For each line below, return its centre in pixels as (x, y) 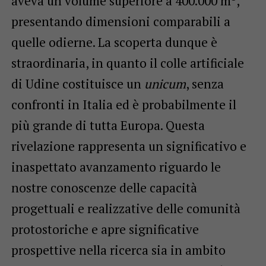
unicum (165, 84)
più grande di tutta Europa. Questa (108, 126)
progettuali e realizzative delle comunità (126, 209)
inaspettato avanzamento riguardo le (116, 167)
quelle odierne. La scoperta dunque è (114, 42)
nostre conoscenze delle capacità (104, 188)
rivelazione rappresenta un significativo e (129, 146)
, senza (205, 84)
